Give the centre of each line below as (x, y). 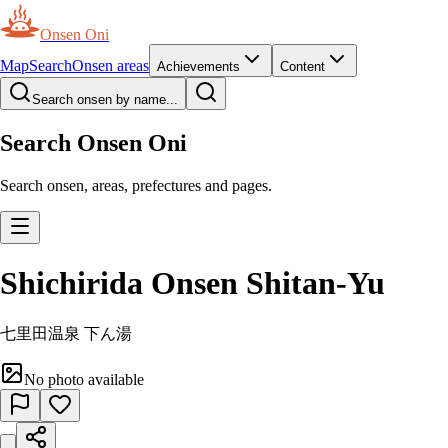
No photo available (84, 379)
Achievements (198, 66)
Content (302, 66)
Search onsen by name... (105, 99)
